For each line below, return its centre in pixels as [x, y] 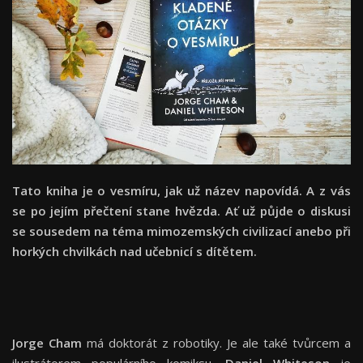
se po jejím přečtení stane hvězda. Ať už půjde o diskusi [181, 211]
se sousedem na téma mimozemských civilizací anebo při [181, 231]
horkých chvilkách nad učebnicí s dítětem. [135, 252]
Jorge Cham [47, 343]
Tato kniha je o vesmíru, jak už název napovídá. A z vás [181, 191]
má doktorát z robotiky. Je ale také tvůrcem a [216, 343]
